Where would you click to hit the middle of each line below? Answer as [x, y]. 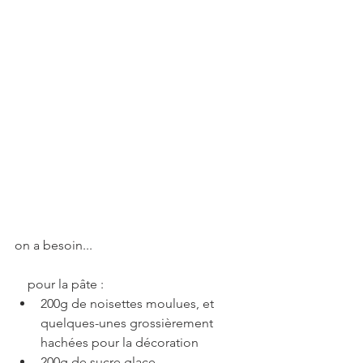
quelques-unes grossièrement [128, 323]
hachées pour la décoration [120, 343]
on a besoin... [53, 246]
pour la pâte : [66, 284]
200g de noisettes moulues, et [129, 304]
